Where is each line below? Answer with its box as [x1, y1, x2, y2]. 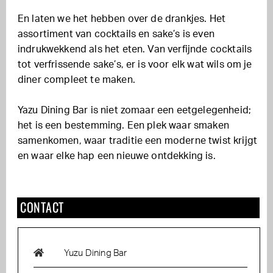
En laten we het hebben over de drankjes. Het [18, 14, 226, 24]
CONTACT [20, 198, 64, 216]
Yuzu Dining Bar [64, 249, 127, 258]
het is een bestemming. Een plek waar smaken [18, 121, 229, 130]
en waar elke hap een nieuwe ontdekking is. [18, 151, 216, 161]
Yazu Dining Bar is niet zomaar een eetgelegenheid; [18, 105, 252, 115]
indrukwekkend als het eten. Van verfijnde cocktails [18, 44, 252, 54]
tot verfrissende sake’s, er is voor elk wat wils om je [18, 60, 252, 69]
